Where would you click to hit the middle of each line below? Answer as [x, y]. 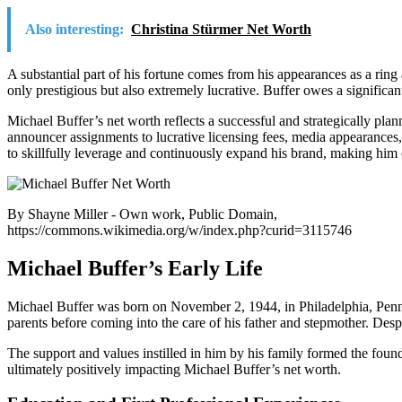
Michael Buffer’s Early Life [135, 268]
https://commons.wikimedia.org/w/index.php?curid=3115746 [179, 230]
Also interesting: [74, 29]
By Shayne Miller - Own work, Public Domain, [142, 214]
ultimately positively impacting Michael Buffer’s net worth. [174, 369]
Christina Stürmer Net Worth [221, 29]
